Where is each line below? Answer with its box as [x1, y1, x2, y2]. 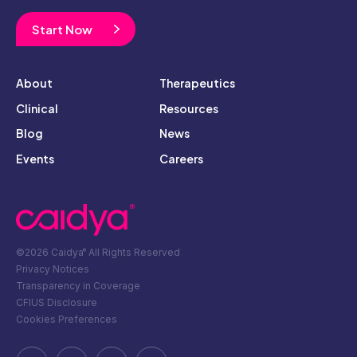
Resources [159, 100, 218, 116]
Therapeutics [159, 76, 235, 91]
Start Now [32, 21, 92, 37]
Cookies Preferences [16, 313, 117, 326]
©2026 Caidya [16, 246, 84, 259]
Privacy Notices [16, 263, 89, 276]
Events [16, 151, 54, 166]
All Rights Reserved [86, 246, 181, 259]
